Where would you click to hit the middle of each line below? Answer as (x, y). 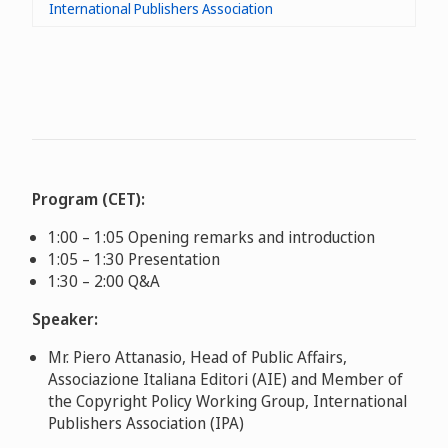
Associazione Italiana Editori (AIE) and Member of (225, 379)
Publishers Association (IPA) (146, 423)
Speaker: (65, 319)
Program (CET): (88, 199)
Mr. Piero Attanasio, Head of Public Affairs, (197, 357)
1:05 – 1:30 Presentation (134, 259)
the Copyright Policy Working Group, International (227, 401)
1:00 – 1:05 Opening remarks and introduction (211, 237)
